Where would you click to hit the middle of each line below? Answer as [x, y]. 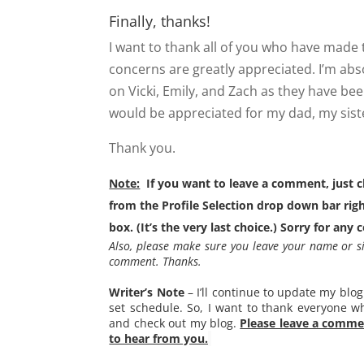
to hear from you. [159, 338]
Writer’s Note [147, 292]
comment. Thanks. [156, 261]
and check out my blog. [175, 323]
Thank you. [143, 147]
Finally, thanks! [160, 21]
